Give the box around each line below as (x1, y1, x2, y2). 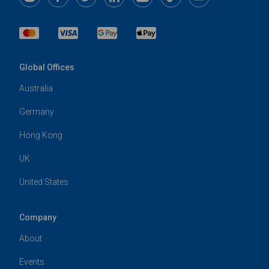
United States (19, 177, 68, 187)
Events (19, 257, 44, 267)
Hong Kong (19, 130, 62, 141)
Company (19, 213, 56, 223)
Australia (19, 83, 53, 94)
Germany (19, 107, 54, 117)
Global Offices (19, 62, 74, 73)
